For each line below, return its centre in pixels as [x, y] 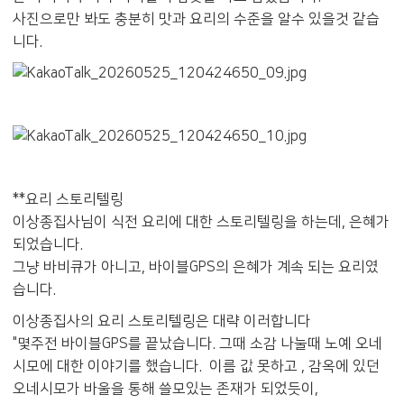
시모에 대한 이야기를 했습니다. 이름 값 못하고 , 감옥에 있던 [196, 367]
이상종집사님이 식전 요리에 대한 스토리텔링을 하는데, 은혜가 [201, 222]
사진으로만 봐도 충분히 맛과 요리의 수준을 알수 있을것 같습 [196, 18]
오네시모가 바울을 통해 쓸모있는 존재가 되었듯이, [165, 389]
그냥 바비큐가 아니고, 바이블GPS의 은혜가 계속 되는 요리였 [196, 267]
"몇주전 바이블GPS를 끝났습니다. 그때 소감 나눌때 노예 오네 [197, 344]
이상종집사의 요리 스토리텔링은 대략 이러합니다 [162, 321]
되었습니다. [50, 245]
